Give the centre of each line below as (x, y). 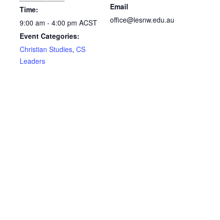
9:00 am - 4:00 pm (49, 22)
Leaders (32, 61)
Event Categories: (50, 36)
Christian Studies (46, 49)
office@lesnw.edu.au (142, 19)
